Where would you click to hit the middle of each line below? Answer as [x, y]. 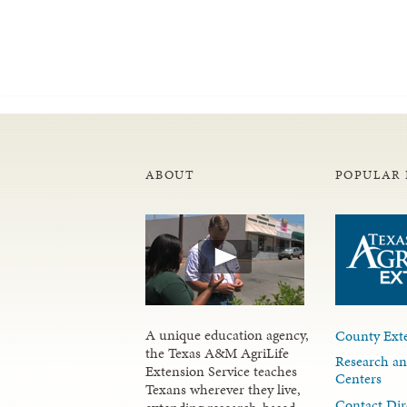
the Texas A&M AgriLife [217, 353]
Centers [359, 379]
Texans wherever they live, [223, 389]
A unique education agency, [227, 335]
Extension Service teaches [221, 371]
